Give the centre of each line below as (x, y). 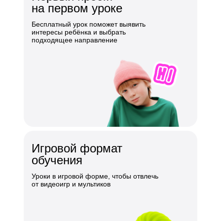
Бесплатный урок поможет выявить (89, 24)
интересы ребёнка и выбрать (79, 32)
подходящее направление (74, 40)
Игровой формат (77, 148)
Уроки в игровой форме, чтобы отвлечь (95, 176)
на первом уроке (77, 8)
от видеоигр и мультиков (71, 184)
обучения (57, 160)
